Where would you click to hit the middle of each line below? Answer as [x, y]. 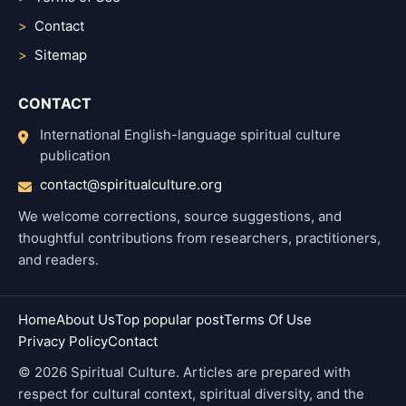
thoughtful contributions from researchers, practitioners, [199, 237]
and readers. [58, 259]
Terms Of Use [268, 319]
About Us [86, 319]
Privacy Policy [63, 341]
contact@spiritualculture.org [131, 184]
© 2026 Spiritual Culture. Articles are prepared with [184, 372]
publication [75, 155]
